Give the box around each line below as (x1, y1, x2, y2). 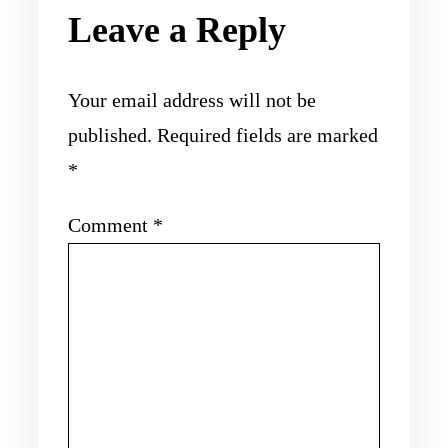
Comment (68, 213, 153, 236)
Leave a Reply (68, 10, 286, 51)
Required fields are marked (157, 123, 378, 146)
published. (68, 123, 152, 146)
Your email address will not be (68, 88, 316, 111)
